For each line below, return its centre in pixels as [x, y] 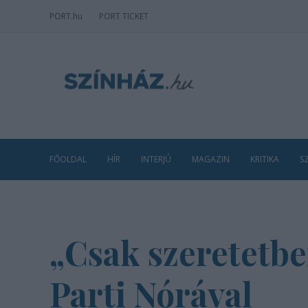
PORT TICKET [124, 16]
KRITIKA [265, 159]
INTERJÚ [156, 159]
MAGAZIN [211, 159]
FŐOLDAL [68, 159]
